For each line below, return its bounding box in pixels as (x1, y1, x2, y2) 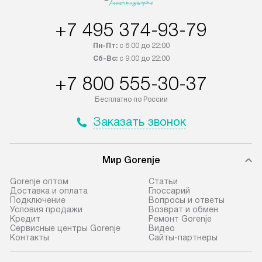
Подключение (10, 195, 65, 205)
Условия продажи (10, 205, 82, 215)
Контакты (10, 233, 49, 243)
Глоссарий (148, 186, 190, 196)
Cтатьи (148, 177, 178, 187)
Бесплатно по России (94, 95, 168, 104)
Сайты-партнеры (148, 233, 218, 243)
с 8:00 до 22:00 (117, 42, 170, 50)
